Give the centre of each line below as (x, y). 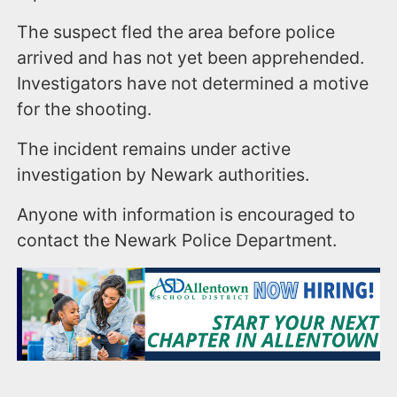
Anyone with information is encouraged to (187, 215)
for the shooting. (85, 109)
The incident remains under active (154, 149)
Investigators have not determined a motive (193, 84)
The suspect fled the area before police (176, 32)
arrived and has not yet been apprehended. (191, 58)
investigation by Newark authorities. (166, 175)
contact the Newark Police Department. (177, 241)
